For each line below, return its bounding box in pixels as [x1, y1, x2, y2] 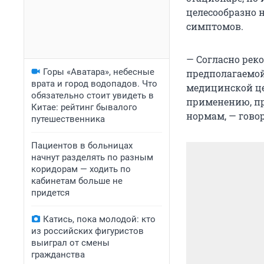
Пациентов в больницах [31, 140, 133, 151]
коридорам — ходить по [31, 164, 131, 174]
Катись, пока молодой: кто [43, 214, 156, 225]
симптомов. [186, 20, 243, 33]
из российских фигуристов [31, 226, 144, 236]
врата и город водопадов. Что [31, 78, 157, 89]
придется [31, 187, 70, 198]
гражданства [31, 249, 85, 260]
